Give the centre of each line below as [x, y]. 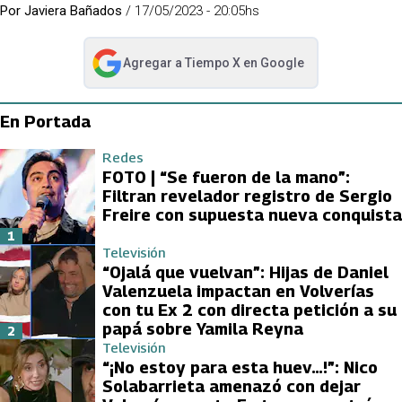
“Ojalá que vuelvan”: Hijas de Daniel [245, 272]
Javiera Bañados [73, 11]
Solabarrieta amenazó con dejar [232, 386]
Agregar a [153, 63]
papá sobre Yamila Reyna [203, 328]
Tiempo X [212, 63]
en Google [272, 63]
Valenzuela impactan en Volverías [238, 291]
